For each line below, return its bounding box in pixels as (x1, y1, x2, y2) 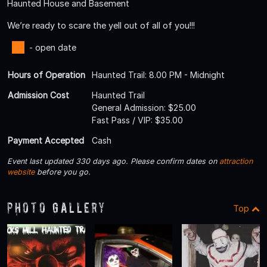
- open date (29, 42, 76, 52)
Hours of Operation (8, 69, 85, 80)
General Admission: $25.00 (92, 102, 196, 113)
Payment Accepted (8, 135, 84, 145)
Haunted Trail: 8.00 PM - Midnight (92, 69, 225, 80)
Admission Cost (8, 89, 69, 100)
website (7, 167, 35, 176)
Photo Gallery (7, 199, 107, 216)
